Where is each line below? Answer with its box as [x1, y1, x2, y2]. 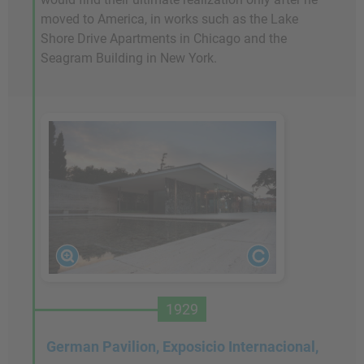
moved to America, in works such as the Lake [41, 11, 298, 28]
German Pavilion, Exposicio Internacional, [45, 338, 318, 356]
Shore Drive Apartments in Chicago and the [41, 31, 287, 47]
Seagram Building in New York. [41, 50, 217, 67]
